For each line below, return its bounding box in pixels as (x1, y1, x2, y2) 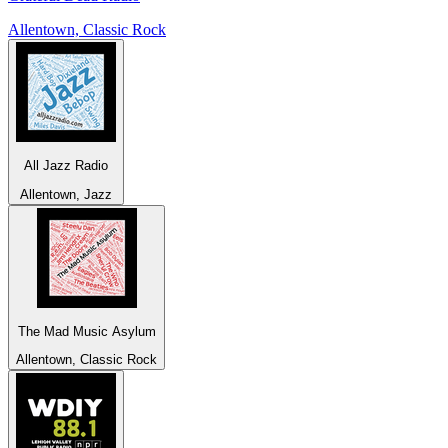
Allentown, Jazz (20, 186, 112, 202)
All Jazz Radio (24, 158, 108, 174)
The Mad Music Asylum (17, 323, 156, 339)
